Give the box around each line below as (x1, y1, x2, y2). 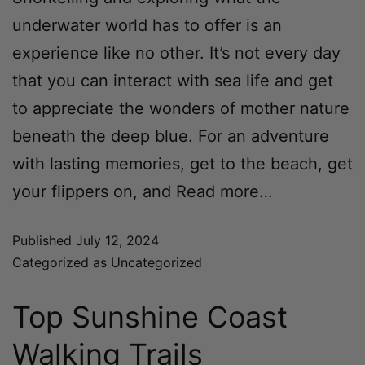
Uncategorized (111, 253, 202, 270)
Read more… (171, 181, 272, 201)
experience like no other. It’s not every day (12, 42, 341, 63)
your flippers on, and (12, 181, 171, 201)
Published (12, 231, 76, 248)
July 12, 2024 (76, 231, 159, 248)
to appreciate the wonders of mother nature (12, 98, 350, 118)
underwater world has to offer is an (12, 15, 282, 35)
